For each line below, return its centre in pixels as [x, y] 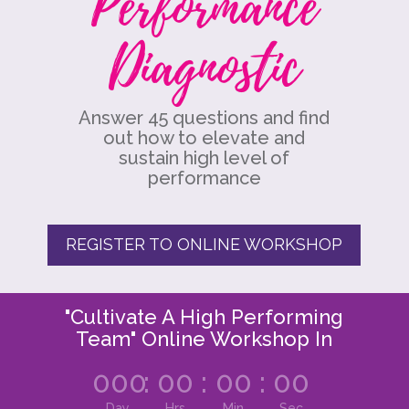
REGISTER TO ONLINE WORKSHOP [204, 245]
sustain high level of [204, 157]
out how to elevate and [204, 137]
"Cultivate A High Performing [204, 317]
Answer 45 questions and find [204, 117]
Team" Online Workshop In [204, 339]
